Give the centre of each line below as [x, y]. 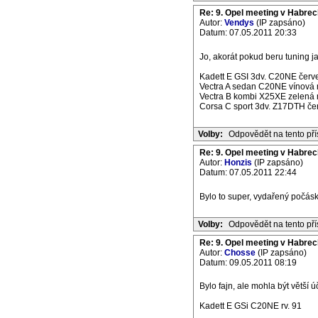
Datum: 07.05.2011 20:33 [248, 33]
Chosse [240, 253]
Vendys [239, 23]
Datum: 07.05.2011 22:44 [248, 172]
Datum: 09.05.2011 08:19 [248, 263]
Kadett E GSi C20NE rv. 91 [251, 306]
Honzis [238, 163]
